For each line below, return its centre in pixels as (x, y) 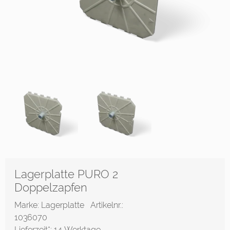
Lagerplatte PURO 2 (66, 174)
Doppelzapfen (51, 187)
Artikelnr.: (107, 205)
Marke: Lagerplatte (52, 205)
